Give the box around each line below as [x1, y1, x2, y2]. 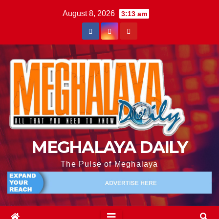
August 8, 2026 [63, 9, 117, 18]
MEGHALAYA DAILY [31, 137, 188, 158]
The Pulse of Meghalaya [61, 160, 158, 169]
